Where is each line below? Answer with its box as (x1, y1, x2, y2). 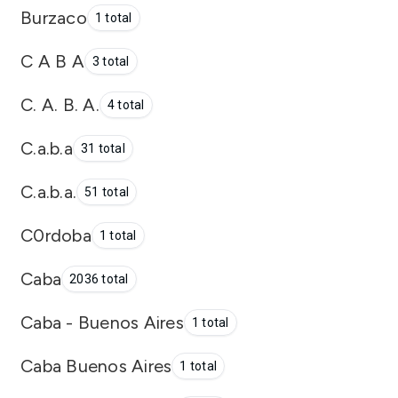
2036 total (69, 272, 129, 286)
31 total (80, 141, 125, 155)
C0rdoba (20, 224, 92, 246)
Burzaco (20, 6, 87, 28)
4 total (107, 98, 145, 112)
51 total (84, 185, 129, 199)
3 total (92, 54, 130, 68)
